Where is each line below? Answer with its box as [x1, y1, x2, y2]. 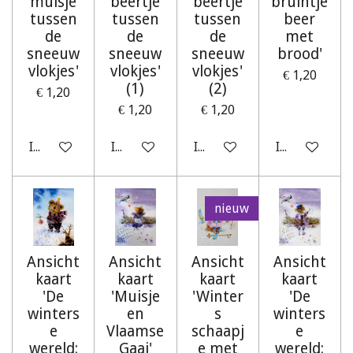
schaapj [191, 322, 244, 341]
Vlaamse [106, 322, 165, 341]
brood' [277, 44, 322, 63]
